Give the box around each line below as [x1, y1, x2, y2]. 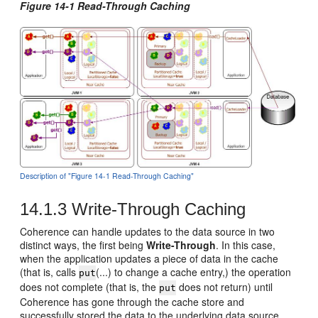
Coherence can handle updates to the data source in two [20, 224, 275, 238]
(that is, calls [20, 264, 79, 279]
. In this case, [216, 237, 276, 252]
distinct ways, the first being [20, 237, 147, 252]
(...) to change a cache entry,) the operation [96, 264, 292, 279]
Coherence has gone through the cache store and [20, 294, 245, 309]
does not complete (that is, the [20, 279, 160, 294]
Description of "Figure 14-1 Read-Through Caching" [20, 170, 194, 181]
